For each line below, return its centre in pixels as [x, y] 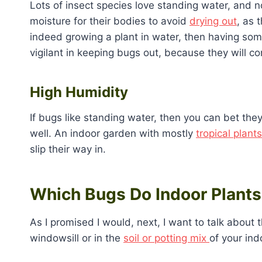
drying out [213, 21]
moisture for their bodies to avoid [110, 21]
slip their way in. [69, 149]
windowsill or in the [77, 238]
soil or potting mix [166, 238]
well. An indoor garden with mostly [113, 133]
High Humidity [81, 92]
